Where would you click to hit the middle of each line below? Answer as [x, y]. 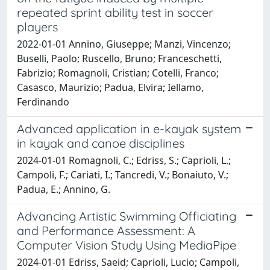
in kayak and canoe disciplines [101, 143]
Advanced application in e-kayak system [129, 128]
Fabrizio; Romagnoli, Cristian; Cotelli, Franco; [118, 73]
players [37, 27]
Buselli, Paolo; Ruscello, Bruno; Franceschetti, [119, 58]
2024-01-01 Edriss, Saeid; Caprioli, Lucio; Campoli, [128, 262]
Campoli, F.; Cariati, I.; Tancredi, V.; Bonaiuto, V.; [123, 174]
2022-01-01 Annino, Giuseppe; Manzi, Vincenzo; [124, 44]
